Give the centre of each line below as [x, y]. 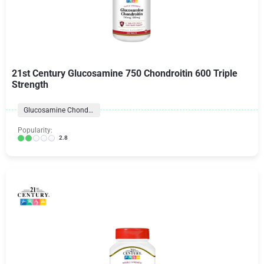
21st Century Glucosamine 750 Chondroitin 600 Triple [125, 73]
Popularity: [35, 130]
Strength [30, 85]
